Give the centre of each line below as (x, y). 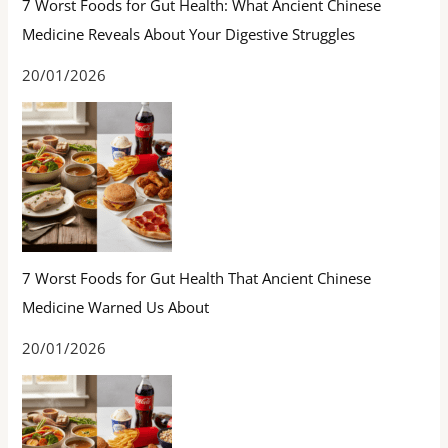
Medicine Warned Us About (116, 306)
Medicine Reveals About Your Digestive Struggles (189, 33)
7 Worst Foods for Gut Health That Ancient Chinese (197, 277)
